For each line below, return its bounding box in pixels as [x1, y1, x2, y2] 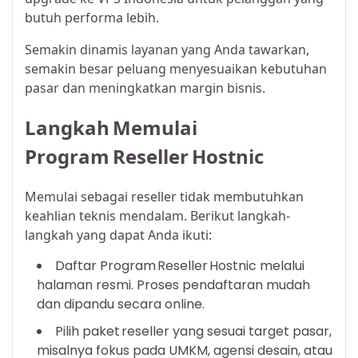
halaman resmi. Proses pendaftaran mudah [37, 276, 310, 295]
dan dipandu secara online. [37, 295, 205, 314]
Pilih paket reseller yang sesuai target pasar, [55, 322, 332, 341]
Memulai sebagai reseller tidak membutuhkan [25, 188, 304, 206]
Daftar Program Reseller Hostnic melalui [55, 257, 304, 276]
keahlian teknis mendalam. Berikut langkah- [25, 207, 290, 225]
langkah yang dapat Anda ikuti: [25, 226, 212, 245]
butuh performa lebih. [25, 9, 159, 27]
